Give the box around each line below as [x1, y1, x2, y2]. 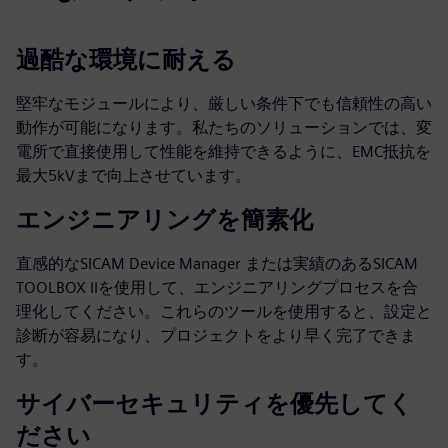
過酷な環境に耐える [16, 45, 236, 74]
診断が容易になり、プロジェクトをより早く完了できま [16, 326, 416, 345]
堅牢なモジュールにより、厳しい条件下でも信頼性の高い [16, 94, 432, 113]
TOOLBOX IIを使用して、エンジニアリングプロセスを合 [16, 278, 418, 297]
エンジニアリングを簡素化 [16, 205, 313, 234]
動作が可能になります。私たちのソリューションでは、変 [16, 118, 432, 137]
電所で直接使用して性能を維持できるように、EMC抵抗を [16, 142, 431, 161]
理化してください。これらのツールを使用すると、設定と [16, 302, 432, 321]
